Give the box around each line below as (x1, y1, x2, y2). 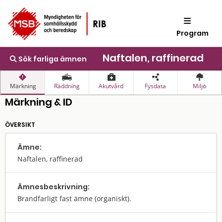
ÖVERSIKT (5, 120, 35, 129)
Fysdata (145, 82, 166, 90)
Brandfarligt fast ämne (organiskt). (17, 194, 131, 203)
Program (176, 28, 209, 38)
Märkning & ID (5, 95, 72, 109)
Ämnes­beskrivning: (17, 182, 90, 192)
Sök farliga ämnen (17, 54, 87, 64)
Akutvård (99, 82, 124, 90)
